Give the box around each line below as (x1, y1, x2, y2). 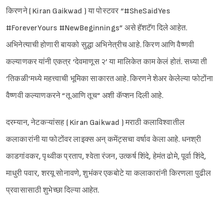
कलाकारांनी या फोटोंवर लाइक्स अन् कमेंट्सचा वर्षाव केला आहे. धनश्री (6, 135, 202, 145)
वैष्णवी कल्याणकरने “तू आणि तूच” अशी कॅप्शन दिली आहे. (6, 91, 164, 101)
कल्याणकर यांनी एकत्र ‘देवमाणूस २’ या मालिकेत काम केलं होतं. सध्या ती (6, 57, 208, 67)
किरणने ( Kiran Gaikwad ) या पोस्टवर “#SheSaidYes (6, 6, 170, 16)
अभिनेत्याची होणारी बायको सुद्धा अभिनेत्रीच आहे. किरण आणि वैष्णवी (6, 40, 195, 50)
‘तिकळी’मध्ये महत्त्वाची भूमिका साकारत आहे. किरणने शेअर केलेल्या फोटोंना (6, 74, 214, 84)
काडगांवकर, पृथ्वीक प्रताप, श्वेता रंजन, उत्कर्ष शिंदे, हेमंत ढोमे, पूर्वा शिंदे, (6, 152, 207, 162)
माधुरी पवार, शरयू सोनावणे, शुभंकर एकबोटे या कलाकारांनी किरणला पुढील (6, 169, 212, 179)
